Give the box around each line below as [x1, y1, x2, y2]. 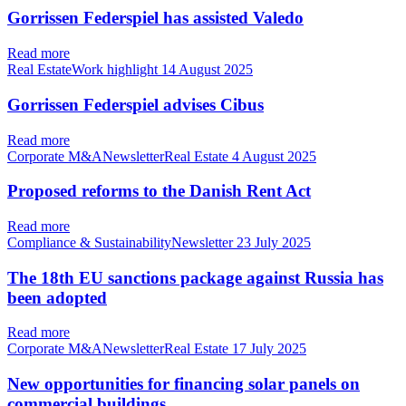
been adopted [7, 287, 107, 307]
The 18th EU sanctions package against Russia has [7, 267, 383, 287]
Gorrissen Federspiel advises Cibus [7, 94, 264, 114]
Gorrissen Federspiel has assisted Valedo [7, 8, 304, 28]
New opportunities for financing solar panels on [7, 374, 360, 394]
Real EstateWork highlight [7, 62, 161, 78]
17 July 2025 [232, 341, 306, 357]
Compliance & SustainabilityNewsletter [7, 234, 237, 250]
